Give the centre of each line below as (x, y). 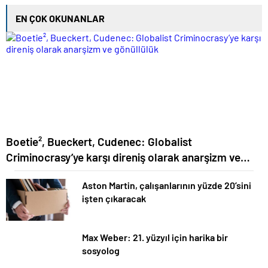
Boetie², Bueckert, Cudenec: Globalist (99, 141)
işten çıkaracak (114, 198)
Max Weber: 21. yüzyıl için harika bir (155, 237)
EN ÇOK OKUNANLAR (60, 18)
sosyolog (101, 250)
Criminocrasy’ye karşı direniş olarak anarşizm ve (123, 157)
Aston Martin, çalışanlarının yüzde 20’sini (167, 185)
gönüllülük (31, 173)
